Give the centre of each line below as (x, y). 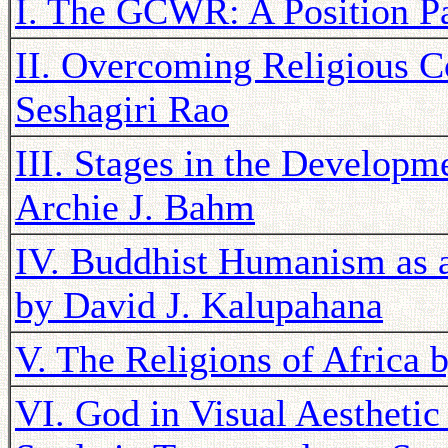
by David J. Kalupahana (199, 305)
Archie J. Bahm (135, 207)
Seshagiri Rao (122, 109)
